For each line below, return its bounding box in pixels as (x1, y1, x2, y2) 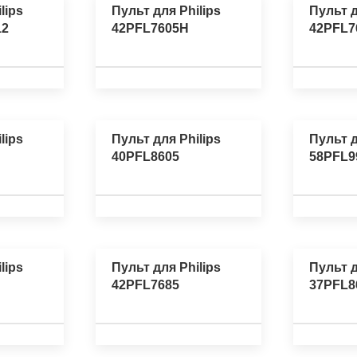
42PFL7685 (112, 278, 179, 292)
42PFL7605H (112, 21, 189, 35)
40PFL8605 (112, 149, 179, 163)
